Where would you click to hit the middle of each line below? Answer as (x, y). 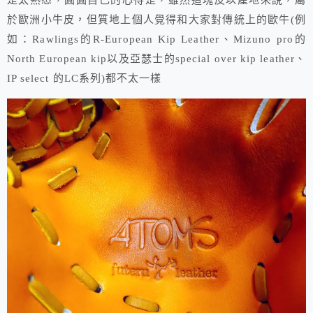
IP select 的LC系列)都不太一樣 (85, 79)
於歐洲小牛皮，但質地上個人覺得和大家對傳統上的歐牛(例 (156, 20)
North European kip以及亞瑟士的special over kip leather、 (156, 59)
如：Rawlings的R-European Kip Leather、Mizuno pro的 (156, 39)
